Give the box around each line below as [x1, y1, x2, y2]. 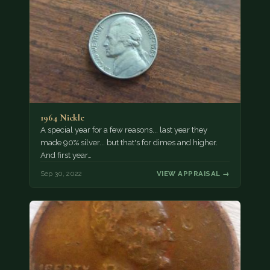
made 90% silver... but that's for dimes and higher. [40, 138, 218, 148]
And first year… [40, 151, 92, 160]
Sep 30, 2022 [40, 169, 82, 178]
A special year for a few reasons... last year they [40, 125, 207, 135]
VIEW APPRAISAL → [157, 169, 230, 178]
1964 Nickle [40, 112, 84, 124]
